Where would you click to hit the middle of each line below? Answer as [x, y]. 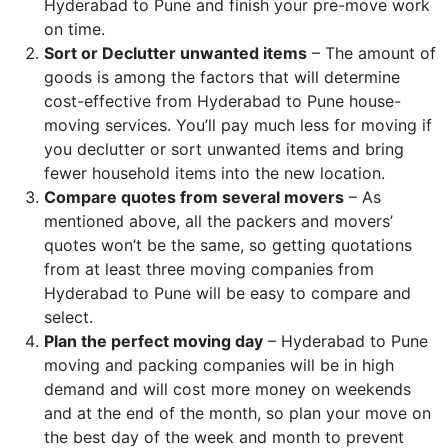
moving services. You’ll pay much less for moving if [238, 124]
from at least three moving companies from [209, 268]
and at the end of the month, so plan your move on [237, 412]
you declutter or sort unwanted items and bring [224, 148]
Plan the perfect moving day [153, 340]
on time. [74, 28]
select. [68, 316]
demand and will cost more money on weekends [227, 388]
